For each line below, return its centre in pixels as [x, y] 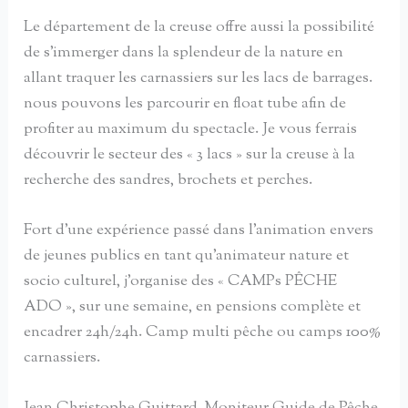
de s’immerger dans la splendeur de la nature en [184, 53]
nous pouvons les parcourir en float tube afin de [185, 104]
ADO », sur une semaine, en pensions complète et [193, 307]
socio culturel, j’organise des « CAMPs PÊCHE [181, 282]
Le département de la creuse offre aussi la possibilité [199, 28]
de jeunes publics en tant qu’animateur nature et [187, 256]
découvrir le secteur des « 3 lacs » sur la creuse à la [190, 155]
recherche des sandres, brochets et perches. [168, 181]
